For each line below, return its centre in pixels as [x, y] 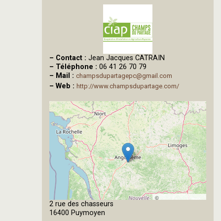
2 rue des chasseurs [81, 204]
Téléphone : [77, 67]
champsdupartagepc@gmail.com [124, 75]
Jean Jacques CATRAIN [127, 58]
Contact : [72, 58]
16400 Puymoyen [77, 213]
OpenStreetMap [179, 208]
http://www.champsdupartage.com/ [128, 86]
